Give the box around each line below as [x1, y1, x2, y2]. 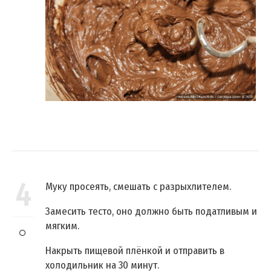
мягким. [45, 220, 79, 233]
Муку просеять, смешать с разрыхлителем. [45, 180, 231, 194]
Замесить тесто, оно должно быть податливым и [45, 205, 257, 218]
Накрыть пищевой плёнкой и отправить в [45, 244, 224, 258]
